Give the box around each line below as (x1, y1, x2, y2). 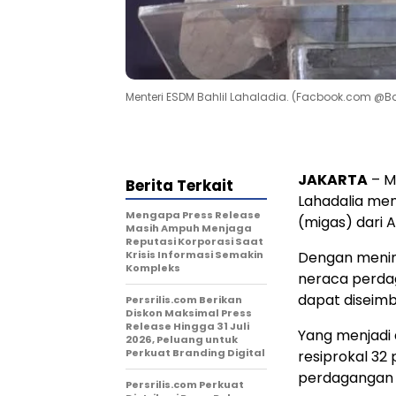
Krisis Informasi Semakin (126, 247, 263, 262)
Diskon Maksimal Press (126, 305, 252, 320)
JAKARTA (298, 169, 368, 190)
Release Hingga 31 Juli (126, 318, 249, 333)
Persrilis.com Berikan (126, 292, 242, 307)
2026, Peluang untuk (126, 331, 238, 346)
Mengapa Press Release (126, 207, 261, 222)
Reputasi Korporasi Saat (126, 233, 263, 248)
